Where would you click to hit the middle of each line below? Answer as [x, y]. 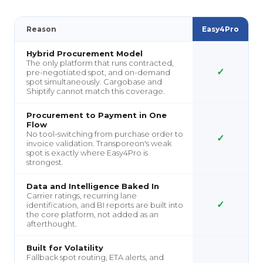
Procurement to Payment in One [97, 115]
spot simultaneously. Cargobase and [94, 81]
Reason [41, 29]
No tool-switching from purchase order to [105, 134]
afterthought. [52, 223]
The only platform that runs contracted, [100, 63]
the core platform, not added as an [92, 214]
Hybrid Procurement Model [85, 53]
